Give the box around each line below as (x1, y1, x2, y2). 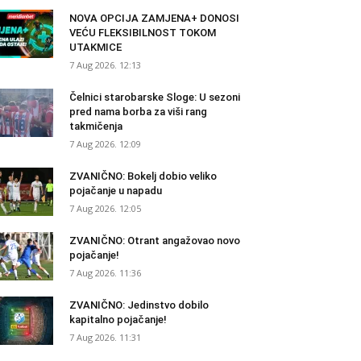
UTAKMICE (69, 41, 122, 53)
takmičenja (69, 120, 122, 132)
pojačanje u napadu (69, 185, 162, 197)
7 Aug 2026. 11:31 (69, 331, 141, 343)
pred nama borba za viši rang (69, 106, 207, 118)
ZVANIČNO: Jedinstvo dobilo (69, 299, 209, 311)
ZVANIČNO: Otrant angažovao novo (69, 234, 240, 247)
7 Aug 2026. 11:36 (69, 267, 141, 279)
